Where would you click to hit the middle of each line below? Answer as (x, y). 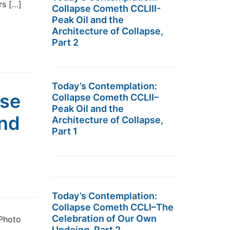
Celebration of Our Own (104, 218)
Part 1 (65, 131)
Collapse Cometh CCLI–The (113, 207)
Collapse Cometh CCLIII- (106, 8)
